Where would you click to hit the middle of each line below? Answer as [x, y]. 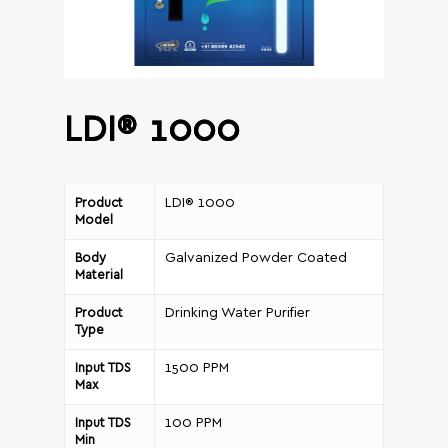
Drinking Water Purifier [237, 313]
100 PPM [193, 423]
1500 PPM [197, 368]
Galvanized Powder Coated [256, 258]
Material [99, 276]
